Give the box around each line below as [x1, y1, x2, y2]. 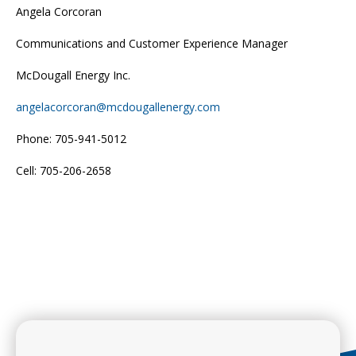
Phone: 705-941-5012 [16, 130, 126, 146]
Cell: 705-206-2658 [16, 162, 111, 178]
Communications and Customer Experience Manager [16, 35, 288, 51]
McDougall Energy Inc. [16, 67, 130, 83]
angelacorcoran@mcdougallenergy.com [16, 99, 220, 114]
